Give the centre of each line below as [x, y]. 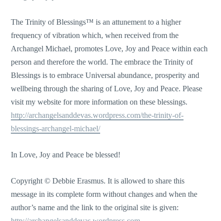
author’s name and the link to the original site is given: [95, 207]
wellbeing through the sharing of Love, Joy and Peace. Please [107, 89]
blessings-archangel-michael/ [56, 129]
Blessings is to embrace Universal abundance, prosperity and [105, 75]
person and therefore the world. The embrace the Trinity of [102, 62]
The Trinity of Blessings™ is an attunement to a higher [96, 22]
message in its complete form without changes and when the [104, 194]
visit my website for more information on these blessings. [99, 102]
